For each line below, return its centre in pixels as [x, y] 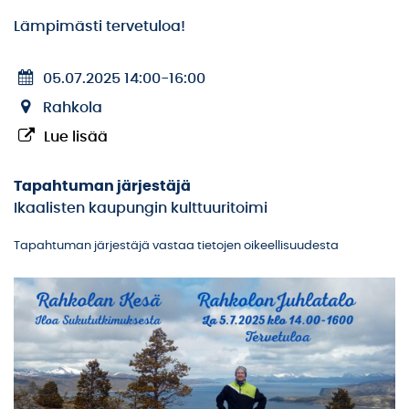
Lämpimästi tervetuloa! [100, 26]
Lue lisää [76, 137]
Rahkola [73, 108]
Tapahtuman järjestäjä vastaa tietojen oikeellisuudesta [176, 246]
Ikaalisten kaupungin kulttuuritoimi [141, 208]
